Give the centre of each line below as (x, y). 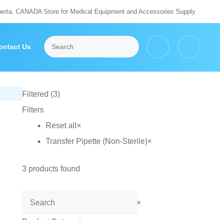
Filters (33, 110)
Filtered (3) (41, 94)
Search (34, 199)
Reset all (61, 125)
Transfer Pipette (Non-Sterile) (96, 141)
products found (53, 169)
